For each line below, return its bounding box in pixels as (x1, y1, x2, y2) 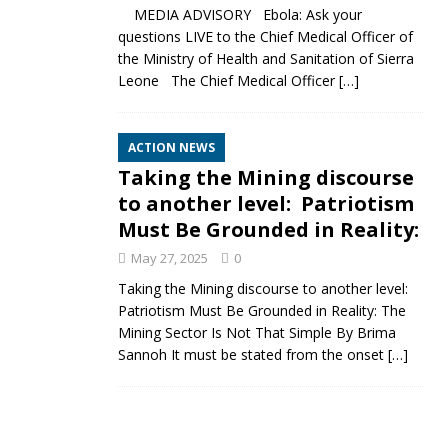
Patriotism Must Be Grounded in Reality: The (117, 301, 406, 320)
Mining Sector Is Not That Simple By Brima (117, 323, 396, 342)
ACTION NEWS (127, 139, 215, 156)
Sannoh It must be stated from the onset (117, 345, 388, 364)
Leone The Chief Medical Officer (117, 71, 339, 90)
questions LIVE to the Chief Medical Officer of (117, 27, 413, 46)
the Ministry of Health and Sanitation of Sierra (117, 49, 414, 68)
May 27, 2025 (130, 249, 208, 267)
